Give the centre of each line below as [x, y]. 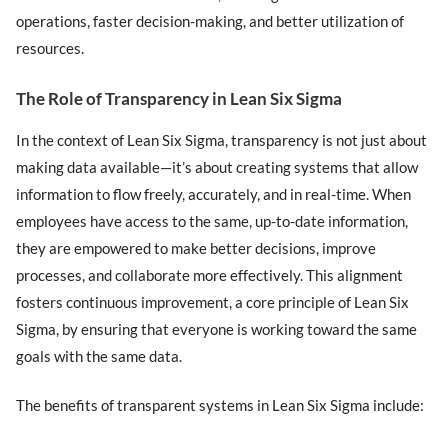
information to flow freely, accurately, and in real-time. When [214, 193]
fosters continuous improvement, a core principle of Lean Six [213, 301]
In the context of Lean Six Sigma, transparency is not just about [222, 139]
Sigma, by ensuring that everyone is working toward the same [217, 328]
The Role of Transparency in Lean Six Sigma [179, 98]
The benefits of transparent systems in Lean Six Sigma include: [220, 405]
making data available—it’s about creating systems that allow [217, 166]
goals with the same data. [99, 355]
